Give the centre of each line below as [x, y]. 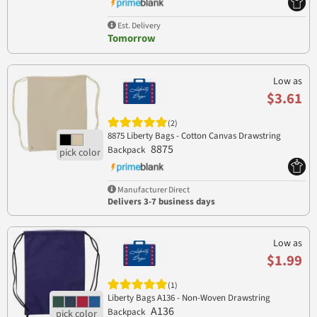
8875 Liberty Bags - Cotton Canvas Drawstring [194, 136]
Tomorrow [131, 38]
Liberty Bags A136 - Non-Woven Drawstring [189, 298]
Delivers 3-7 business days [161, 201]
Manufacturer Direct [152, 190]
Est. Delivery [138, 25]
